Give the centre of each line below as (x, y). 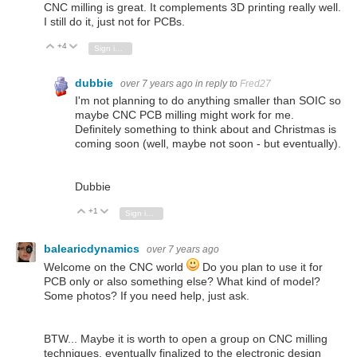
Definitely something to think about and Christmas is (206, 129)
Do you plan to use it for (261, 267)
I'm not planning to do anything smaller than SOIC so (208, 100)
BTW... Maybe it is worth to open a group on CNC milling (186, 339)
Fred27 (255, 84)
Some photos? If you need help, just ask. (147, 296)
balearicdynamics (93, 248)
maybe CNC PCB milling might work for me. (184, 114)
